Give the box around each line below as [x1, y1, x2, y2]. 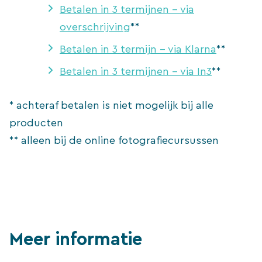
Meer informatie [9, 230, 142, 249]
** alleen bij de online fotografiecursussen [9, 135, 219, 146]
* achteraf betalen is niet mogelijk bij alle [9, 99, 213, 111]
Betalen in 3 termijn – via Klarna [60, 43, 216, 54]
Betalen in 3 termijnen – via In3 [60, 65, 212, 77]
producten [9, 117, 63, 128]
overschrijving [60, 21, 130, 32]
